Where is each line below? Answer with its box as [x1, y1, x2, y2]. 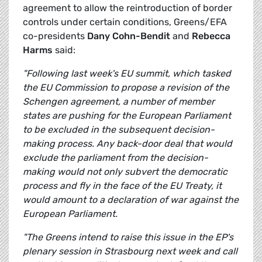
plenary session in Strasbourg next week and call [23, 246, 237, 257]
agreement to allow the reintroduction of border [23, 2, 232, 14]
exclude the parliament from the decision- [23, 152, 208, 164]
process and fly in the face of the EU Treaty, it [23, 180, 222, 192]
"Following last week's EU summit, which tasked [23, 68, 231, 80]
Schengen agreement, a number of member [23, 96, 215, 108]
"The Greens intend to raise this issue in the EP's [23, 232, 233, 243]
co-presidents [23, 30, 87, 42]
